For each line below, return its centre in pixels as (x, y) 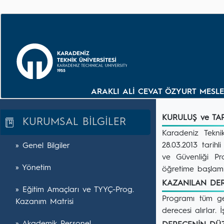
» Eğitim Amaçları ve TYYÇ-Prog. (75, 190)
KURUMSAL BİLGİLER (70, 122)
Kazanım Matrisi (44, 202)
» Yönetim (33, 168)
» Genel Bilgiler (43, 146)
